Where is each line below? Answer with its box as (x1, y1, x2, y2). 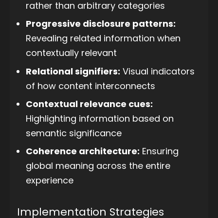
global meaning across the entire (26, 160, 170, 172)
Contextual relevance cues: (26, 97, 153, 110)
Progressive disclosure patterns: (26, 18, 176, 30)
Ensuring (140, 145, 179, 158)
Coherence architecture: (26, 145, 140, 158)
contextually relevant (26, 47, 117, 59)
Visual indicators (120, 65, 195, 77)
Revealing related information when (26, 32, 181, 45)
